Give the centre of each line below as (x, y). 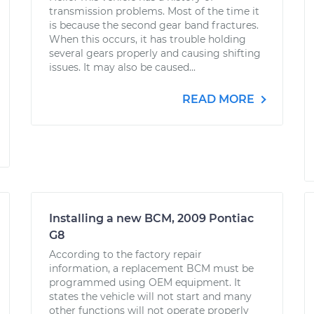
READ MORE (220, 99)
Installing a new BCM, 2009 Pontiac (151, 218)
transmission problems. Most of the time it (154, 11)
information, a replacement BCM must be (151, 268)
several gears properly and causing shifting (155, 53)
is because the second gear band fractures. (154, 25)
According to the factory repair (125, 254)
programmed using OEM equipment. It (145, 282)
